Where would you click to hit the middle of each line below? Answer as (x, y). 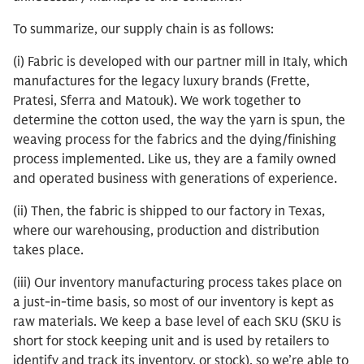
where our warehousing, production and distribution (166, 231)
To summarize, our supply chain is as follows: (143, 29)
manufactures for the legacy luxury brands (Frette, (161, 81)
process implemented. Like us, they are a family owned (175, 159)
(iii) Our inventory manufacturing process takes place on (178, 283)
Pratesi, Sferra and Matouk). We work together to (157, 101)
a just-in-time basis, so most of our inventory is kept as (173, 302)
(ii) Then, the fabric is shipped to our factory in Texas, (169, 211)
